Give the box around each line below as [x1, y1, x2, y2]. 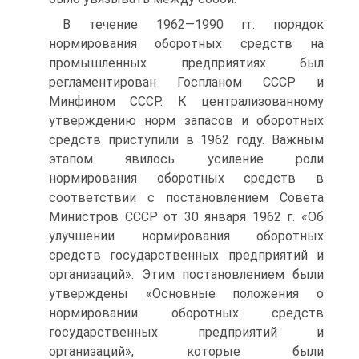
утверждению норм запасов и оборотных [49, 113, 324, 128]
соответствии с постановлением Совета [49, 190, 324, 205]
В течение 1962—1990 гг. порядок [63, 17, 324, 32]
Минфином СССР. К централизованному [49, 94, 324, 109]
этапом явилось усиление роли [49, 151, 324, 167]
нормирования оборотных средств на [49, 36, 324, 51]
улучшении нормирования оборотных [49, 228, 324, 244]
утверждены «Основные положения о [49, 286, 324, 301]
